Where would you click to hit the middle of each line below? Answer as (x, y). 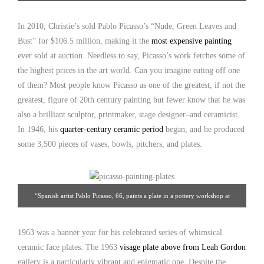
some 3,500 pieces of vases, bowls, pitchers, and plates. (110, 144)
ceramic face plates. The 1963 (69, 247)
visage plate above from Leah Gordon (183, 247)
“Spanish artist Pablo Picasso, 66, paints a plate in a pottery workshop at (132, 195)
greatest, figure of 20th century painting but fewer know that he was (131, 100)
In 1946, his (39, 129)
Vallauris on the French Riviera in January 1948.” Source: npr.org (132, 213)
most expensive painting (190, 41)
